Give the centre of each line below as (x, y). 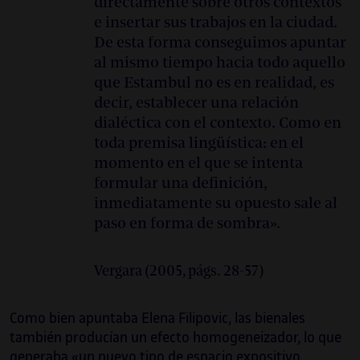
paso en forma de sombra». (187, 224)
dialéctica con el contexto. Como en (218, 124)
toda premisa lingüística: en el (199, 144)
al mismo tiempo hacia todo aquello (220, 63)
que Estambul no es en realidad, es (214, 84)
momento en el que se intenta (198, 164)
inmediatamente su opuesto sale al (216, 204)
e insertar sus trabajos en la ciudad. (216, 23)
